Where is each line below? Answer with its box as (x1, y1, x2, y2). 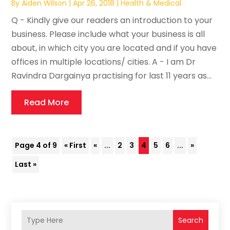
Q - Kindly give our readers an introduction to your (11, 14, 213, 27)
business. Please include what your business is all (11, 28, 205, 41)
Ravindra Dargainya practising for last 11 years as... (11, 70, 212, 82)
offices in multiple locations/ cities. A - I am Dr (11, 56, 196, 68)
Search (178, 215, 203, 225)
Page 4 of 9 (15, 140, 57, 151)
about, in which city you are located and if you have (11, 42, 217, 54)
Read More (24, 97, 69, 109)
